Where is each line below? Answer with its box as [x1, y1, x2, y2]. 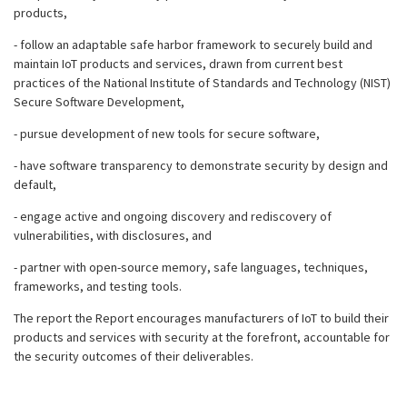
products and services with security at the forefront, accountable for [14, 329, 390, 345]
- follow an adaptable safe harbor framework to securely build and [14, 36, 372, 53]
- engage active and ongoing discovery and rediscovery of [14, 208, 332, 224]
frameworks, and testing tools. [14, 278, 184, 294]
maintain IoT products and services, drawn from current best [14, 55, 342, 72]
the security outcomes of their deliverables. [14, 348, 253, 364]
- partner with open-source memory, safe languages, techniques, [14, 259, 368, 275]
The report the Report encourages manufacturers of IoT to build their [14, 310, 389, 326]
